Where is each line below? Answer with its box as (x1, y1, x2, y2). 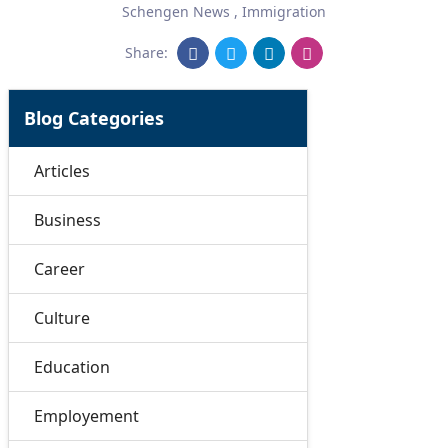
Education (33, 356, 110, 378)
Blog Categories (23, 106, 164, 130)
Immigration (242, 2, 326, 21)
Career (33, 258, 85, 280)
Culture (33, 307, 90, 329)
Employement (33, 405, 139, 427)
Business (33, 209, 101, 231)
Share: (125, 43, 168, 62)
